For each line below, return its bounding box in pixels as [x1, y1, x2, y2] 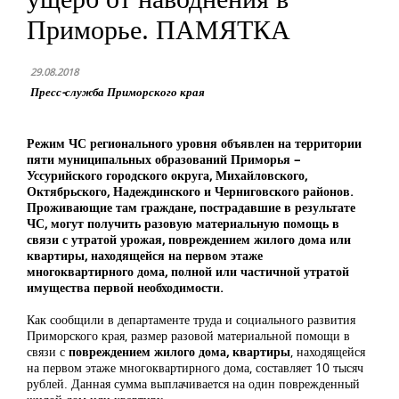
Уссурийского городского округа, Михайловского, [27, 167, 307, 183]
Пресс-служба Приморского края [30, 84, 205, 100]
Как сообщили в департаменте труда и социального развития [27, 311, 355, 328]
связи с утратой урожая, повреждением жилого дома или [27, 231, 351, 248]
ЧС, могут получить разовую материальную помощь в [27, 215, 339, 232]
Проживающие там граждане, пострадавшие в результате [27, 199, 355, 216]
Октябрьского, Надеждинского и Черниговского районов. [27, 183, 354, 199]
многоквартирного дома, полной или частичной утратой [27, 263, 349, 280]
